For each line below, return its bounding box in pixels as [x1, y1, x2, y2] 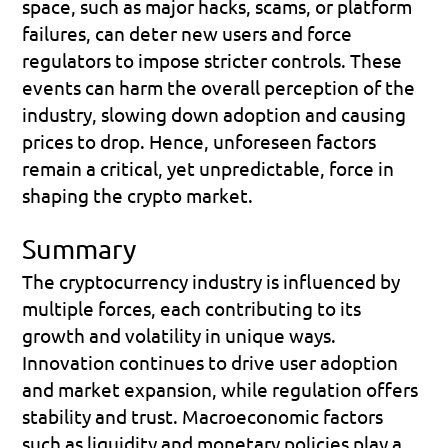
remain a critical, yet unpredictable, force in [22, 155, 395, 180]
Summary [22, 231, 137, 265]
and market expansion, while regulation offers [22, 376, 419, 401]
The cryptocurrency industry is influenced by [22, 268, 401, 293]
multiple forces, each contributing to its [22, 295, 362, 320]
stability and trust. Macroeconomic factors [22, 403, 384, 428]
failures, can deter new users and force [22, 20, 353, 45]
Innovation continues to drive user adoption [22, 349, 399, 374]
